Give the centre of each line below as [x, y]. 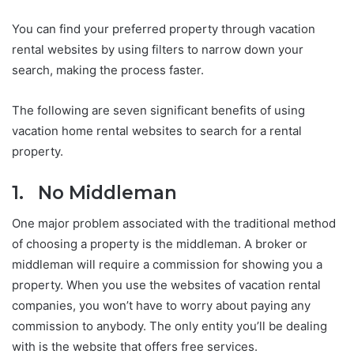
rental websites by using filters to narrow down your [158, 49]
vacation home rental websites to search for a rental [157, 130]
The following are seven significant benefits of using [158, 110]
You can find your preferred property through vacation [164, 28]
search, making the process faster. [109, 70]
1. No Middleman [94, 192]
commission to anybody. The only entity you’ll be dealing [169, 326]
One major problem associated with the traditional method [174, 224]
